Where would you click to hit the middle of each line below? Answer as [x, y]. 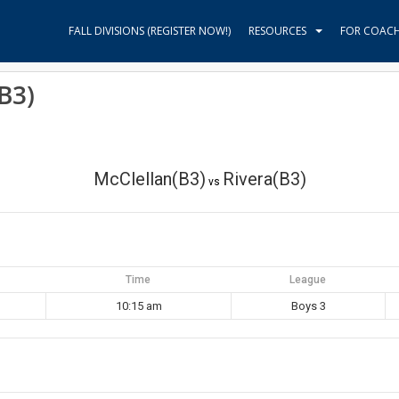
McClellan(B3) [149, 179]
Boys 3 [308, 306]
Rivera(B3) [264, 179]
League [308, 280]
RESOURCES [277, 31]
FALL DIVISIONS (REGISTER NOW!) [150, 31]
